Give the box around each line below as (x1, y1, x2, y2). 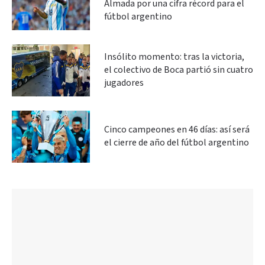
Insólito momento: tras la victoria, (104, 50, 244, 63)
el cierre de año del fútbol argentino (104, 136, 249, 149)
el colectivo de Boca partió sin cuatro (104, 63, 253, 76)
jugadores (104, 76, 144, 89)
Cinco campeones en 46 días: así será (104, 123, 250, 136)
